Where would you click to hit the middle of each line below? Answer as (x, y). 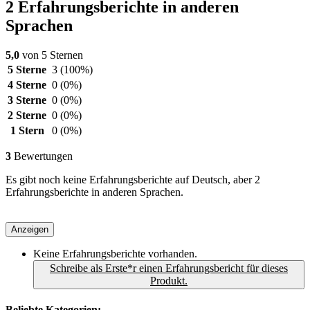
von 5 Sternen (51, 55)
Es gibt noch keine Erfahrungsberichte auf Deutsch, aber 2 (133, 180)
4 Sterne (27, 85)
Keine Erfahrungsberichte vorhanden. (115, 254)
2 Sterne (27, 116)
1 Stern (27, 131)
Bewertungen (42, 156)
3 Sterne (27, 100)
